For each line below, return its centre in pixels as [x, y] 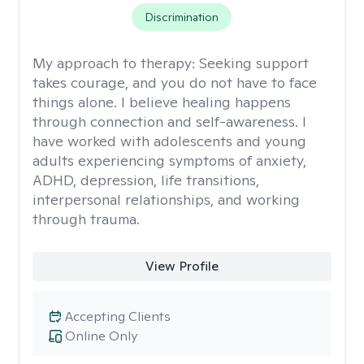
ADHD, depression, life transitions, [146, 180]
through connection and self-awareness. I [169, 121]
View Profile [182, 266]
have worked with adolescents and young [169, 141]
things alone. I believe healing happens [162, 102]
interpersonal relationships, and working [166, 199]
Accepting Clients [118, 316]
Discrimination [182, 17]
